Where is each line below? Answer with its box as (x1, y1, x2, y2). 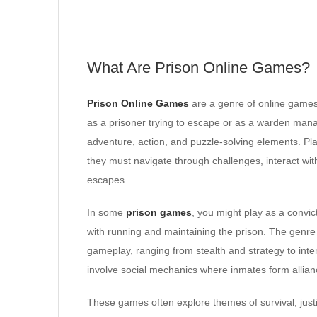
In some (87, 207, 126, 218)
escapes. (87, 174, 127, 185)
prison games (126, 207, 192, 218)
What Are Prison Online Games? (87, 59, 310, 76)
